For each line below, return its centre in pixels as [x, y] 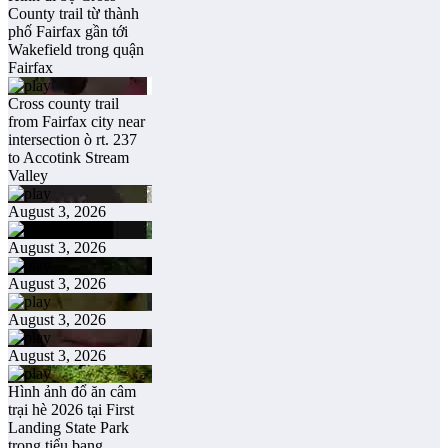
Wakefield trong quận [76, 49]
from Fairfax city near [76, 121]
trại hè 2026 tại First [71, 409]
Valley [28, 175]
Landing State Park [68, 427]
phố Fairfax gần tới [68, 31]
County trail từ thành [73, 13]
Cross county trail [63, 103]
